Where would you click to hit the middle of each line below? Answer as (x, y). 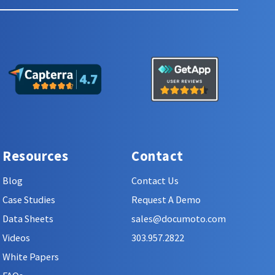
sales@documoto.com (179, 218)
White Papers (31, 256)
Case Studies (29, 199)
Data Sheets (28, 218)
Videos (16, 237)
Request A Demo (166, 199)
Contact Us (155, 180)
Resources (36, 156)
